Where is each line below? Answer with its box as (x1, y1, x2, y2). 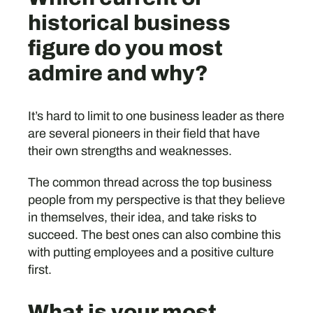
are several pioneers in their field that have (27, 126, 260, 140)
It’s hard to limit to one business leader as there (27, 108, 284, 123)
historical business (27, 11, 231, 35)
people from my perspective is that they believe (27, 192, 285, 207)
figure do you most (27, 36, 223, 60)
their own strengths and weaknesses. (27, 143, 232, 158)
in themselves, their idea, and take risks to (27, 210, 256, 224)
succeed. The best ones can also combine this (27, 227, 281, 242)
